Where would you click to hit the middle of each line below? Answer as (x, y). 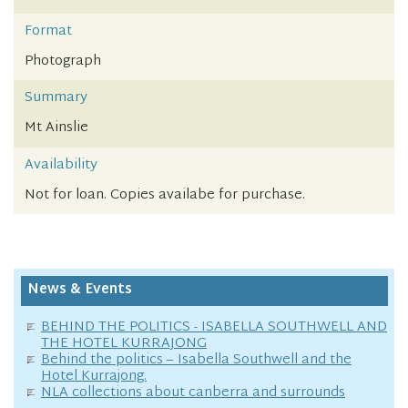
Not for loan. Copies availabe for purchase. (165, 195)
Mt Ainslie (56, 128)
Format (48, 31)
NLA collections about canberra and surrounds (193, 393)
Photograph (63, 61)
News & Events (80, 291)
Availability (61, 165)
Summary (56, 98)
